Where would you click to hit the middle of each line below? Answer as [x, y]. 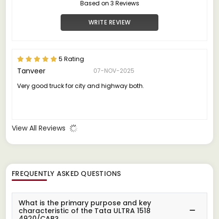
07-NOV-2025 [114, 70]
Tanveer [31, 71]
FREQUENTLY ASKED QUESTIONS [66, 173]
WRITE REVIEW [109, 22]
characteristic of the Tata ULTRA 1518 [85, 210]
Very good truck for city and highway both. [81, 86]
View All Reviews [40, 128]
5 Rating [71, 59]
